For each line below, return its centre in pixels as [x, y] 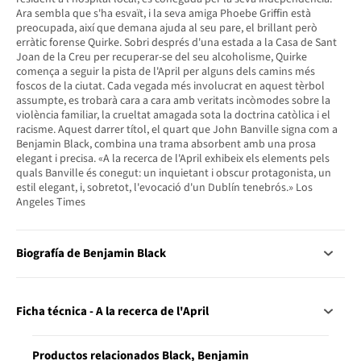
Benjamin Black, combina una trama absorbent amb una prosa [166, 144]
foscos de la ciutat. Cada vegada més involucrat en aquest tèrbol [170, 86]
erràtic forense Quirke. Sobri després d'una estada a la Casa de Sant [176, 42]
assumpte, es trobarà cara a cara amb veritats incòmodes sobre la [173, 100]
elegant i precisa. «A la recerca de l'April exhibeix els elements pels [173, 158]
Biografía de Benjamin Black [91, 253]
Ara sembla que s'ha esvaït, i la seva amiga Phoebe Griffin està [164, 13]
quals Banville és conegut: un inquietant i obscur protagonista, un [174, 173]
